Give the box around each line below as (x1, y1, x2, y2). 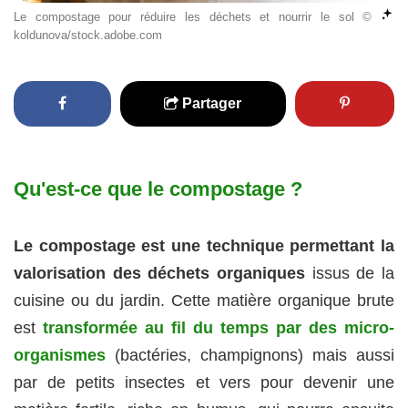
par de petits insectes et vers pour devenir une (14, 373, 394, 393)
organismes (14, 346, 106, 365)
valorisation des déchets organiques (14, 264, 305, 283)
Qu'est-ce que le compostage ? (14, 177, 302, 200)
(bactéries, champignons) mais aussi (106, 346, 394, 365)
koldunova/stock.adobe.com (14, 27, 162, 42)
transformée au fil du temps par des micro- (43, 319, 394, 338)
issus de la (305, 264, 394, 283)
